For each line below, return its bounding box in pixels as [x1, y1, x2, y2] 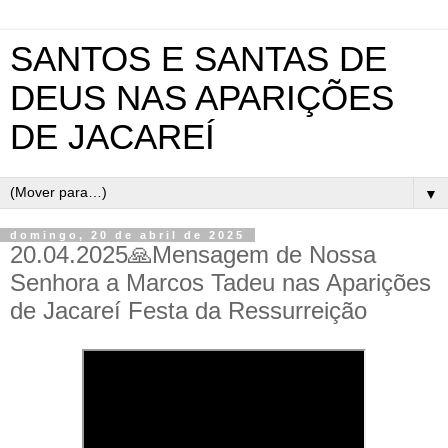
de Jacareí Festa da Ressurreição [10, 297, 367, 324]
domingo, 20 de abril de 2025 [10, 229, 245, 241]
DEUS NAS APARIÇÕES [10, 79, 394, 117]
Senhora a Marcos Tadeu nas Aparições [10, 269, 431, 296]
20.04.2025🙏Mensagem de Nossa [10, 241, 376, 268]
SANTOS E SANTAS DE [10, 40, 387, 78]
